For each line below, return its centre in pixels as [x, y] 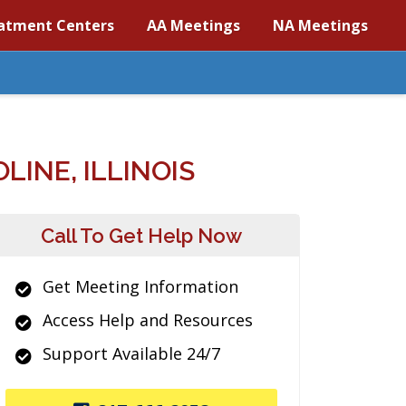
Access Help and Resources [148, 320]
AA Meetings [193, 25]
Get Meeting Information [140, 286]
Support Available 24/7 [131, 353]
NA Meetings [320, 25]
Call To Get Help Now [141, 236]
